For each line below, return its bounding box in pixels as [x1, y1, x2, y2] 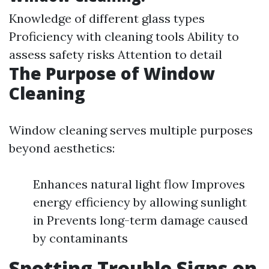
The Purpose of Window [9, 62, 214, 85]
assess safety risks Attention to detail [9, 47, 222, 62]
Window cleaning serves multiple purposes [9, 122, 253, 138]
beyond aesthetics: [9, 141, 115, 156]
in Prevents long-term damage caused [33, 213, 248, 228]
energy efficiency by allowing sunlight [33, 195, 247, 210]
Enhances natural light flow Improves [33, 177, 245, 192]
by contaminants [33, 231, 128, 246]
